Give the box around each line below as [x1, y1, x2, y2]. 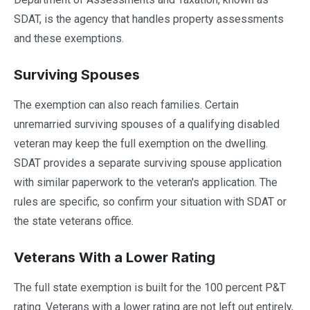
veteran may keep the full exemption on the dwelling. [14, 137, 268, 150]
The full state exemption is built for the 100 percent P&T [14, 281, 286, 294]
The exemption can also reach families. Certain [14, 98, 239, 111]
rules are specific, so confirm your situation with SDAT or [14, 195, 286, 208]
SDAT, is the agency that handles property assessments [14, 12, 284, 26]
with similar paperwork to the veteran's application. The [14, 176, 277, 189]
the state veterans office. [14, 215, 134, 228]
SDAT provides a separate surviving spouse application [14, 156, 282, 170]
